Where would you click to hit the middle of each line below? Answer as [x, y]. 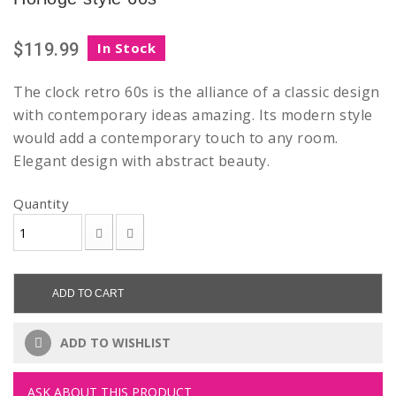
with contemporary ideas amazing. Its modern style [193, 115]
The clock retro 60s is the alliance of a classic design [197, 92]
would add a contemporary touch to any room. [176, 138]
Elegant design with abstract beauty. [141, 161]
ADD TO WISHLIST [114, 343]
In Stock [126, 48]
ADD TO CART [88, 294]
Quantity [41, 204]
